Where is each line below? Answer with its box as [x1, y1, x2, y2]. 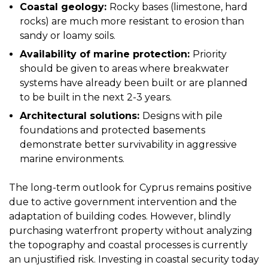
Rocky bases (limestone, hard [109, 1, 248, 13]
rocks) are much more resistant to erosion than [20, 16, 244, 28]
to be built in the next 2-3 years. [20, 92, 172, 103]
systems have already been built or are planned [20, 77, 248, 89]
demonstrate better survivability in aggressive [20, 139, 237, 151]
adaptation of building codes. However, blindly [9, 211, 231, 223]
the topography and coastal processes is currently [9, 239, 248, 251]
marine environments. [20, 153, 124, 165]
